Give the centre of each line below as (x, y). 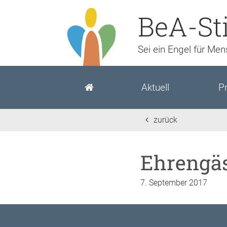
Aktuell (155, 88)
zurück (165, 120)
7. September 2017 (174, 183)
